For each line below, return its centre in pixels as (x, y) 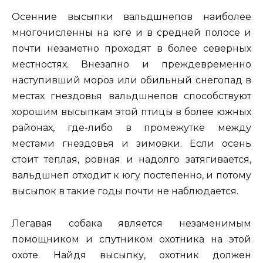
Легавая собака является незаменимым (131, 223)
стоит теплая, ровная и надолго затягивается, (131, 160)
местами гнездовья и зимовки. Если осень (131, 144)
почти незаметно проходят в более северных (131, 49)
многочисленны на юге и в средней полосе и (131, 33)
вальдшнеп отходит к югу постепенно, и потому (131, 176)
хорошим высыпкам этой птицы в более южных (131, 112)
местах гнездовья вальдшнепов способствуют (131, 96)
